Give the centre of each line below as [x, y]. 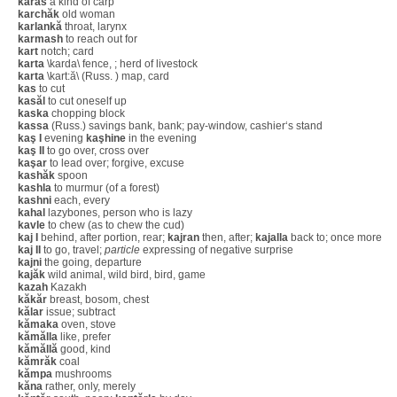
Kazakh [67, 287]
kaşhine [106, 138]
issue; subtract [79, 312]
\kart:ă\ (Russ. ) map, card [107, 76]
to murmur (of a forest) [105, 188]
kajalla [272, 237]
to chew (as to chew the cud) [115, 225]
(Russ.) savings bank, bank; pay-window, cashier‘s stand [186, 126]
